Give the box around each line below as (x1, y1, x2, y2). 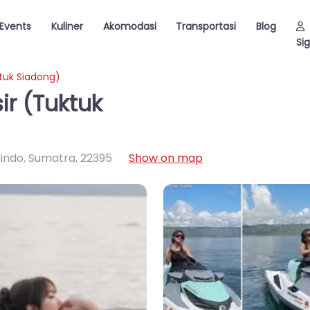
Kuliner (51, 19, 83, 33)
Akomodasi (102, 19, 156, 33)
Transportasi (176, 19, 237, 33)
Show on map (129, 150, 203, 166)
